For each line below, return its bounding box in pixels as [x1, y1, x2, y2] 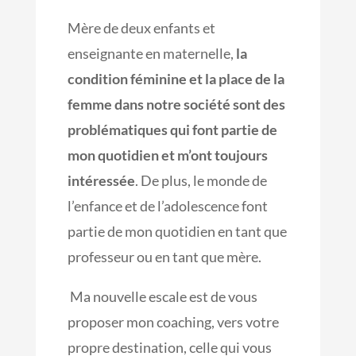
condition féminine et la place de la [67, 70, 284, 88]
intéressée [67, 172, 135, 190]
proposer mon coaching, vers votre [67, 313, 279, 331]
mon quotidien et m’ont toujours [67, 146, 268, 164]
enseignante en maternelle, [67, 44, 236, 63]
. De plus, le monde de [134, 172, 267, 190]
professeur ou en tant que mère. [67, 248, 261, 266]
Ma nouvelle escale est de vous [67, 288, 257, 306]
